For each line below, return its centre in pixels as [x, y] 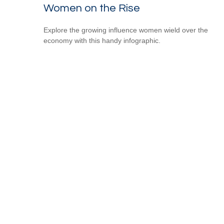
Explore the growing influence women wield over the [126, 30]
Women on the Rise [92, 8]
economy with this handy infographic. [102, 41]
